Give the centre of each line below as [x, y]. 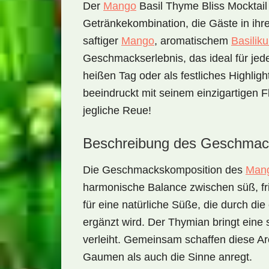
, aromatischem [193, 41]
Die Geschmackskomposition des [164, 170]
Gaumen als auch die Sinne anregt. [168, 257]
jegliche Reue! [117, 110]
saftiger [102, 41]
